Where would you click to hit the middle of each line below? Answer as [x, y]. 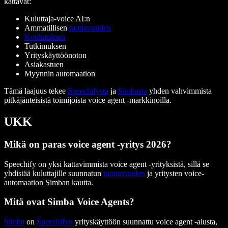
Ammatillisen [47, 28]
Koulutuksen [45, 37]
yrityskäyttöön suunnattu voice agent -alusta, [145, 222]
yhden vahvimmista [179, 91]
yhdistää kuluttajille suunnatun [54, 173]
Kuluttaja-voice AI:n [57, 19]
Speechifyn [55, 222]
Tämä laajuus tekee [36, 91]
